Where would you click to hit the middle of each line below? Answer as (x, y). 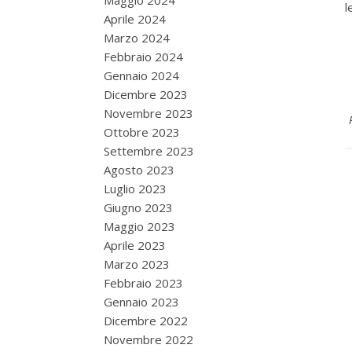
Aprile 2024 (135, 19)
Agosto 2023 (139, 170)
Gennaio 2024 (141, 75)
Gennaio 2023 (141, 302)
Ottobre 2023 (142, 132)
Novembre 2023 (148, 113)
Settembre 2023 (149, 151)
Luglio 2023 (135, 189)
